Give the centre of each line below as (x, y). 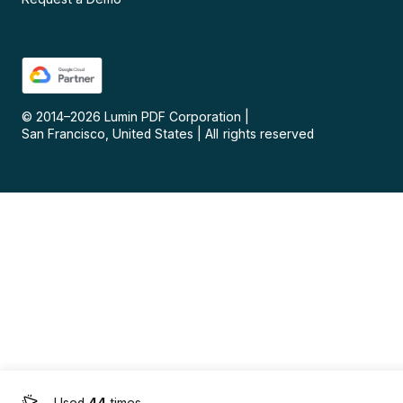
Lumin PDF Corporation (173, 117)
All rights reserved (260, 134)
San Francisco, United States (108, 134)
